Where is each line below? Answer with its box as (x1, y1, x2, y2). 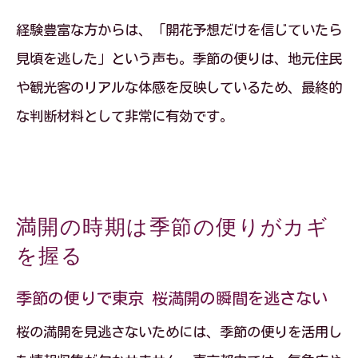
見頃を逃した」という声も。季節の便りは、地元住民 (16, 52, 342, 66)
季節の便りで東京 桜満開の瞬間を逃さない (16, 290, 328, 306)
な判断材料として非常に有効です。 (16, 109, 233, 123)
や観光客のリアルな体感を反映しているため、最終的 (16, 81, 342, 94)
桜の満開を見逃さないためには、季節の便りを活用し (16, 325, 342, 339)
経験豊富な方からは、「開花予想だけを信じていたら (16, 23, 342, 37)
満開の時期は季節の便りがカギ (16, 212, 329, 242)
